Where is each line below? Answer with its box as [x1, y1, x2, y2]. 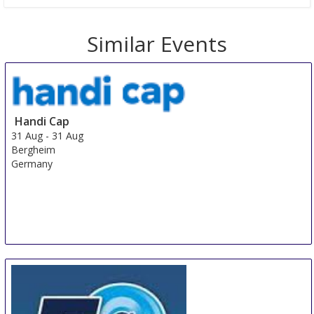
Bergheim [11, 143, 56, 157]
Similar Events [87, 29, 227, 59]
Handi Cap [15, 114, 70, 130]
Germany [11, 157, 53, 171]
